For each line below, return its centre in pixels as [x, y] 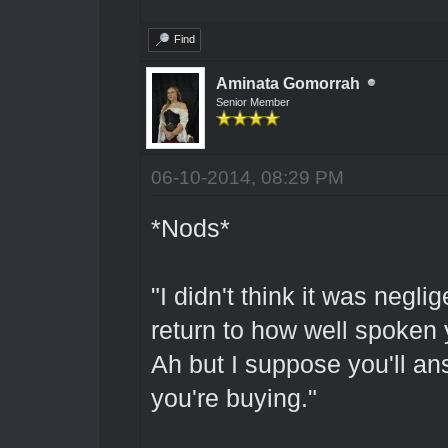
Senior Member [252, 101]
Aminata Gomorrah [287, 83]
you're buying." [233, 398]
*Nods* [190, 228]
